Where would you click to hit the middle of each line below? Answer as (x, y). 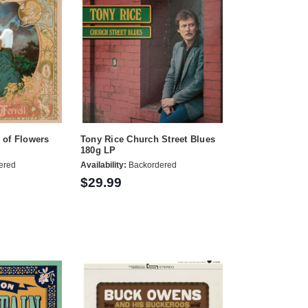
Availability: (103, 165)
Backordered (151, 165)
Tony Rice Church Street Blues (148, 139)
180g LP (98, 150)
